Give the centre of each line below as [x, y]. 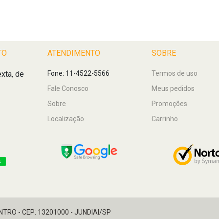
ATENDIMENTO [74, 53]
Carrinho [165, 119]
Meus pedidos [173, 88]
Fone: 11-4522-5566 [78, 73]
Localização [66, 119]
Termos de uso [175, 73]
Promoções [170, 104]
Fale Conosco [68, 88]
